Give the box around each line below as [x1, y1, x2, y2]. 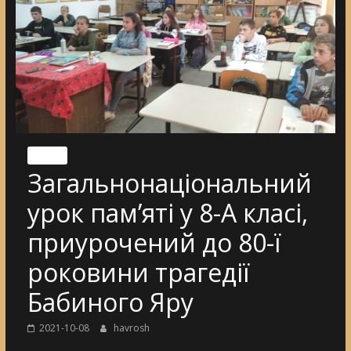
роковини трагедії [27, 255, 249, 289]
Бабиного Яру [27, 284, 194, 319]
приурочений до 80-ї [27, 225, 280, 259]
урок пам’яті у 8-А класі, [27, 195, 308, 230]
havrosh [113, 320, 150, 335]
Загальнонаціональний [27, 165, 312, 200]
